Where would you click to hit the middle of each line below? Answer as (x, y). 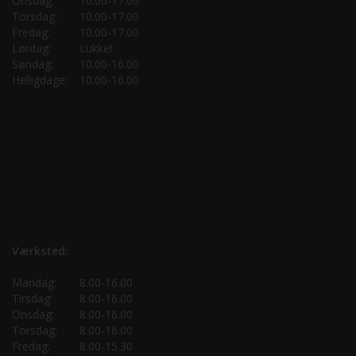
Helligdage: (40, 79)
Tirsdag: (32, 298)
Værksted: (40, 250)
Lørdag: (31, 48)
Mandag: (34, 282)
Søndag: (33, 64)
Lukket (97, 48)
